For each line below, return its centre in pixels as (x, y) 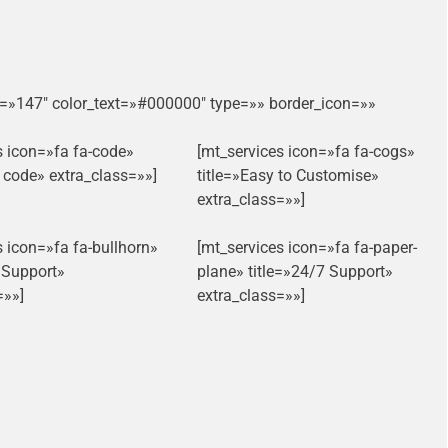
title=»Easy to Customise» (287, 176)
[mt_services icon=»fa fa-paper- (306, 248)
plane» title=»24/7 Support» (294, 272)
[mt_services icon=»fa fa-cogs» (305, 152)
